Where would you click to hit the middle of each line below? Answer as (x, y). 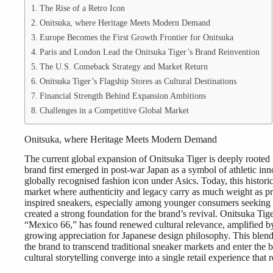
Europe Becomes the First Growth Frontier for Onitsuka (136, 37)
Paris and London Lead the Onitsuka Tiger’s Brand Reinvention (149, 51)
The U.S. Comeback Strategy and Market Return (123, 66)
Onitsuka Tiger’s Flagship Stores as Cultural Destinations (138, 81)
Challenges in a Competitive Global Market (114, 110)
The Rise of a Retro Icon (82, 8)
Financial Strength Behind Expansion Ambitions (122, 95)
